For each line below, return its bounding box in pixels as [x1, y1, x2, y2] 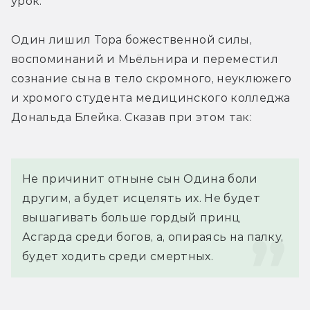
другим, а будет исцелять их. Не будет [22, 191, 260, 205]
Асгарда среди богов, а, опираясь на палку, [22, 230, 284, 244]
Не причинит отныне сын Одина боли [22, 172, 258, 185]
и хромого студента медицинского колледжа [11, 91, 291, 104]
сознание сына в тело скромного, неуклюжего [11, 71, 292, 85]
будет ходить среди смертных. [22, 249, 213, 263]
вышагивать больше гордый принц [22, 210, 241, 224]
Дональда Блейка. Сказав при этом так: [11, 110, 252, 124]
